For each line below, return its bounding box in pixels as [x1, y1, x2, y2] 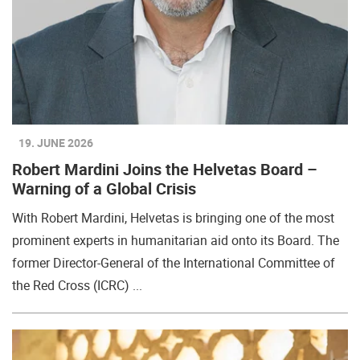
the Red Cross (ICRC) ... [12, 276, 142, 294]
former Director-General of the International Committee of [12, 254, 335, 272]
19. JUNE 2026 [18, 135, 93, 150]
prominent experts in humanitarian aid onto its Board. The [12, 231, 339, 249]
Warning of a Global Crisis [12, 178, 196, 199]
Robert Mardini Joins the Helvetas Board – [12, 158, 317, 180]
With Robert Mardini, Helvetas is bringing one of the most [12, 209, 334, 227]
